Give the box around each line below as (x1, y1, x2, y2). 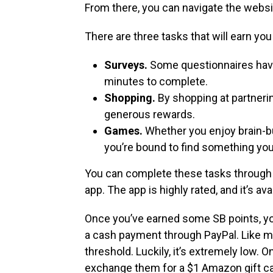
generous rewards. (104, 108, 195, 121)
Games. (104, 124, 143, 138)
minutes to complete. (104, 75, 208, 88)
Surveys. (104, 58, 147, 72)
